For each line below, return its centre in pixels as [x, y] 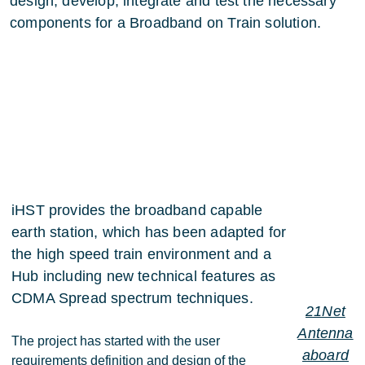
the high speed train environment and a [141, 254]
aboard [325, 355]
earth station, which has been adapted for [149, 232]
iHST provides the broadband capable [137, 210]
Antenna [325, 333]
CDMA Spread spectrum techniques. [132, 298]
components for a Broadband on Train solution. [166, 23]
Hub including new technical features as [144, 276]
